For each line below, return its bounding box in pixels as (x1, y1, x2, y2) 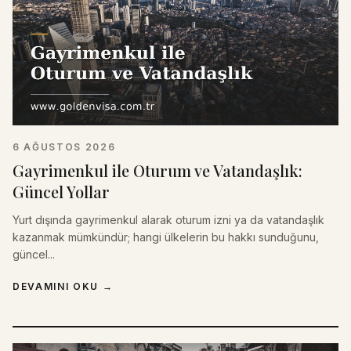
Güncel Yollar (13, 180, 110, 202)
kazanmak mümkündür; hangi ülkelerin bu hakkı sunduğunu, (13, 230, 319, 244)
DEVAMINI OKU (13, 280, 100, 292)
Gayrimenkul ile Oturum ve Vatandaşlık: (13, 159, 302, 181)
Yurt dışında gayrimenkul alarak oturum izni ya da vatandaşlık (13, 212, 324, 226)
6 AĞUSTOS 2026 (13, 140, 116, 153)
